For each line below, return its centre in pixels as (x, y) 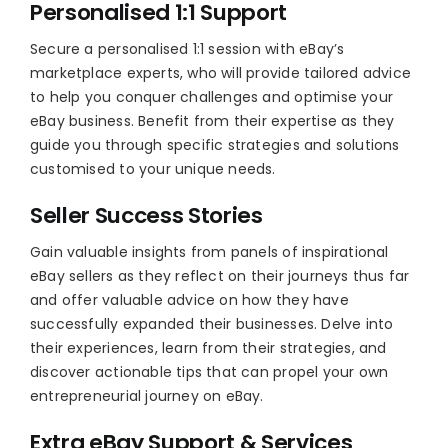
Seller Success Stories (146, 215)
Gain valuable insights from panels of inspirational (209, 251)
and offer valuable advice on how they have (189, 299)
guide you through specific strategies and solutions (214, 145)
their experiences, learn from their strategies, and (208, 347)
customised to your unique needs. (152, 169)
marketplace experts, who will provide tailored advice (220, 73)
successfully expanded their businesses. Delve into (211, 323)
